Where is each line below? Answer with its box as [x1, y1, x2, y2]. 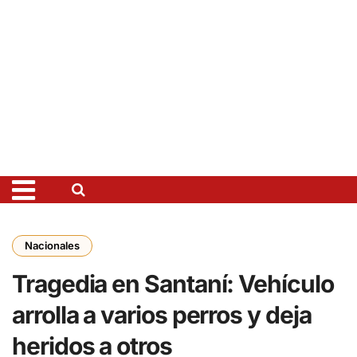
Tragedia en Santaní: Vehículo [12, 269, 334, 299]
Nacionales [25, 239, 80, 253]
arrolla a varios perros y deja [12, 300, 312, 330]
